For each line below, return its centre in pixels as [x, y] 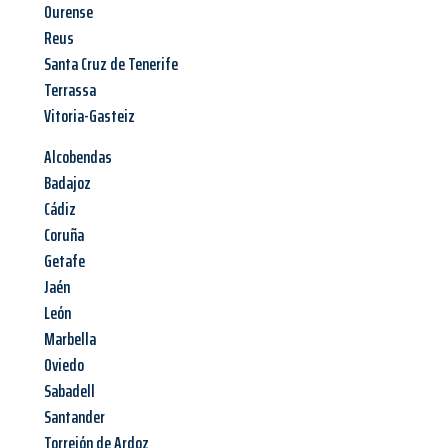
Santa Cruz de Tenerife [111, 64]
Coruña [64, 235]
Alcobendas [78, 157]
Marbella [70, 339]
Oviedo [64, 365]
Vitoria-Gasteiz [89, 116]
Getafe [64, 261]
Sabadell [69, 391]
